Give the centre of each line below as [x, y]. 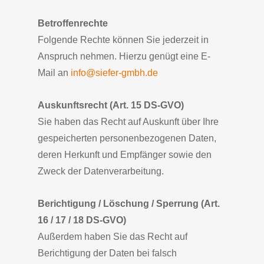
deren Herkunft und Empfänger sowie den [125, 155]
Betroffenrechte [73, 23]
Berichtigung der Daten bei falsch [107, 253]
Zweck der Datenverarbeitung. [101, 171]
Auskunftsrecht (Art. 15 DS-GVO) [111, 105]
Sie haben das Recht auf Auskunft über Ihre [128, 122]
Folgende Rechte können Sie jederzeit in [123, 40]
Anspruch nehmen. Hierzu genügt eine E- [124, 56]
